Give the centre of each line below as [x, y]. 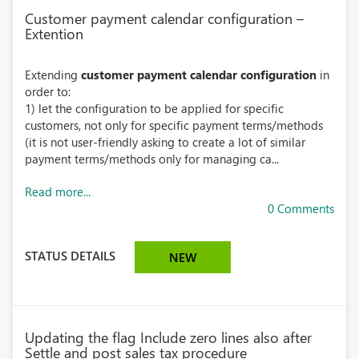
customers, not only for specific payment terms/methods [174, 125]
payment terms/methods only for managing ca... [152, 159]
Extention [54, 34]
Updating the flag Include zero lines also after [168, 337]
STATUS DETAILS [70, 255]
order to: [48, 91]
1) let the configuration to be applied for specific [154, 108]
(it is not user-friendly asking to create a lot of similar [165, 142]
